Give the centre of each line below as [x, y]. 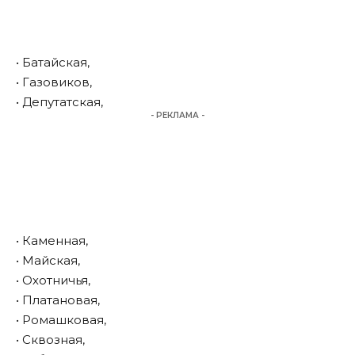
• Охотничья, [53, 281]
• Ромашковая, [61, 320]
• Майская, [48, 261]
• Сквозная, [50, 340]
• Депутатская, [59, 102]
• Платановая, [58, 300]
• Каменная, [52, 241]
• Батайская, [53, 63]
